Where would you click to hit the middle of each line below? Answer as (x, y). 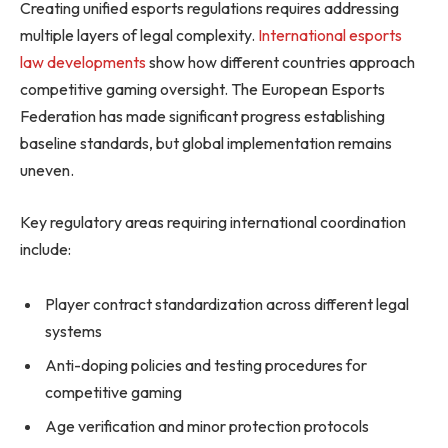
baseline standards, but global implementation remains (206, 143)
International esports (330, 35)
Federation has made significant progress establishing (202, 116)
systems (73, 331)
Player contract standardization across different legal (227, 304)
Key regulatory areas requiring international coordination (213, 221)
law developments (83, 62)
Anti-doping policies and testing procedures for (206, 365)
